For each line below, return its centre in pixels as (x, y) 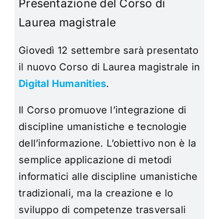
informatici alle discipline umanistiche (108, 177)
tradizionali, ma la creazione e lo (96, 193)
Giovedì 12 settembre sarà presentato (109, 51)
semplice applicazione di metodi (95, 160)
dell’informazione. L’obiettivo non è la (108, 143)
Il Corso (39, 110)
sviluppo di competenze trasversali (102, 210)
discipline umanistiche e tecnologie (103, 127)
